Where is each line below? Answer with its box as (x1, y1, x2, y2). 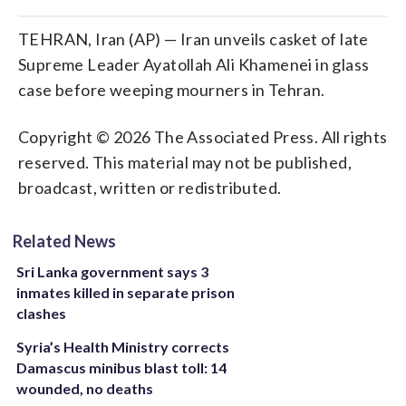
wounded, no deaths (16, 380, 153, 397)
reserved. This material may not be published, (18, 152, 352, 172)
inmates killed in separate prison (16, 284, 235, 301)
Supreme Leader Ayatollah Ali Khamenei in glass (18, 54, 370, 74)
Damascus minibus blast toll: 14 (16, 359, 227, 376)
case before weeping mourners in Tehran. (18, 80, 325, 100)
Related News (13, 231, 116, 251)
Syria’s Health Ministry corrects (16, 338, 229, 355)
